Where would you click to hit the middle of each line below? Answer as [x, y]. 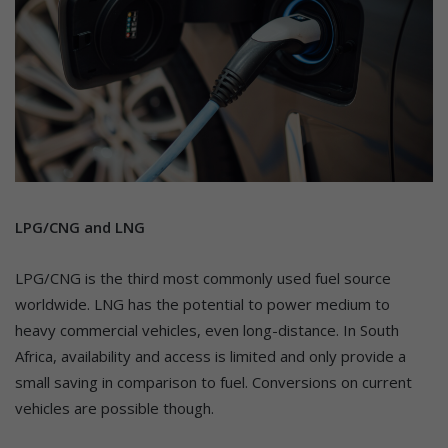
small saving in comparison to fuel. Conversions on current [213, 382]
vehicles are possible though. [114, 408]
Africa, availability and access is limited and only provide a [210, 356]
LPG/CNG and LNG [80, 227]
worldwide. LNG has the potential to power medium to [202, 304]
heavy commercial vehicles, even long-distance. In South [207, 330]
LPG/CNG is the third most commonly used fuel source [203, 278]
